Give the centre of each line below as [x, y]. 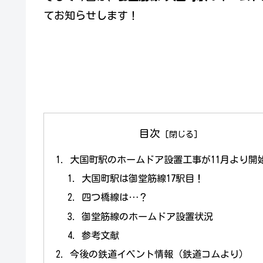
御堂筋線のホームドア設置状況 [147, 216]
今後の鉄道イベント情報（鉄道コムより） [159, 254]
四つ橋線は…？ [114, 198]
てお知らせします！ [91, 15]
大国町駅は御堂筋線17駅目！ [142, 179]
